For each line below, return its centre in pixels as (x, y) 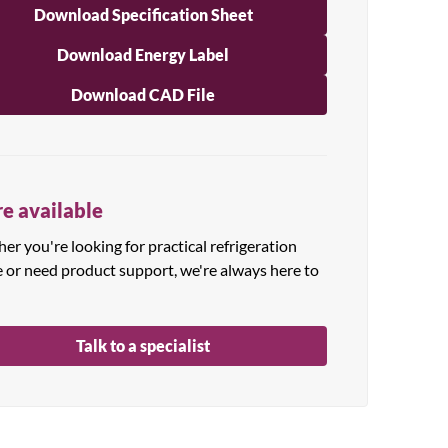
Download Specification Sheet (143, 14)
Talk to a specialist (143, 345)
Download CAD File (143, 94)
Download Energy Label (143, 54)
